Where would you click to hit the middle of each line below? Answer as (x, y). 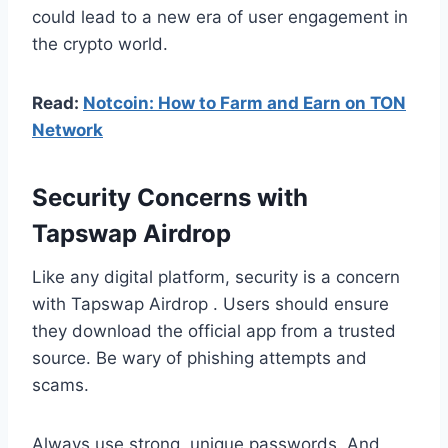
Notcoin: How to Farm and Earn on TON (244, 102)
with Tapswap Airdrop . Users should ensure (210, 303)
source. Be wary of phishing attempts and (199, 357)
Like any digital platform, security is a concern (216, 276)
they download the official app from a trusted (214, 330)
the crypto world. (100, 43)
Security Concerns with (170, 197)
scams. (60, 384)
